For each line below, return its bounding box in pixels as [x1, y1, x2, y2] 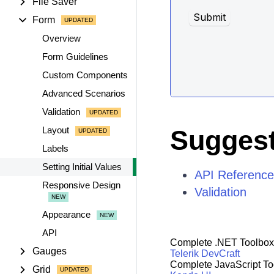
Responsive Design [42, 180, 120, 190]
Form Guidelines [42, 51, 108, 62]
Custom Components [42, 70, 128, 80]
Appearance [42, 209, 91, 220]
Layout [42, 125, 69, 135]
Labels [42, 143, 68, 154]
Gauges [32, 246, 67, 256]
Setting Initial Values [42, 161, 122, 172]
